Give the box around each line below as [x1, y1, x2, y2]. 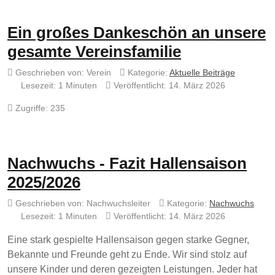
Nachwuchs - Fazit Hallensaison [7, 154, 247, 173]
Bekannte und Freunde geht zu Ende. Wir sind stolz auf [7, 249, 247, 260]
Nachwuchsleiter [87, 198, 150, 209]
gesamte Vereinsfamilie [7, 42, 181, 61]
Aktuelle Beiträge [169, 68, 235, 78]
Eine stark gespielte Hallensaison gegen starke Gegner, [7, 234, 249, 246]
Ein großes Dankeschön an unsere [7, 23, 266, 42]
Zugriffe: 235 [15, 103, 65, 114]
